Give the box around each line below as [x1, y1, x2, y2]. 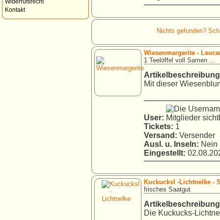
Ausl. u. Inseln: [144, 139, 199, 148]
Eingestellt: [144, 148, 186, 157]
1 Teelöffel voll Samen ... [144, 56, 215, 64]
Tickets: [144, 122, 173, 131]
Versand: [144, 131, 177, 139]
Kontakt [5, 7, 25, 13]
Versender [177, 131, 215, 139]
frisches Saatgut [144, 186, 191, 193]
